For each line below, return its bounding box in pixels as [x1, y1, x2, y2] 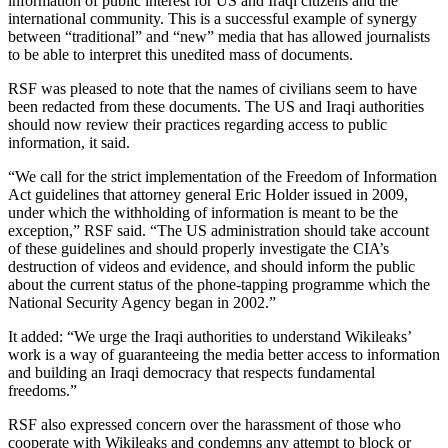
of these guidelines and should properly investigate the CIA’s [8, 239, 389, 257]
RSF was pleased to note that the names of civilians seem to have [8, 79, 417, 97]
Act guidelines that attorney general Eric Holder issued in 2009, [8, 185, 408, 203]
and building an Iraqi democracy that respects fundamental [8, 363, 375, 381]
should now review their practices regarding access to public [8, 115, 387, 133]
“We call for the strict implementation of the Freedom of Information [8, 167, 437, 185]
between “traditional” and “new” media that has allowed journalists [8, 27, 430, 45]
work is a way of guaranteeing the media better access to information [8, 345, 440, 363]
